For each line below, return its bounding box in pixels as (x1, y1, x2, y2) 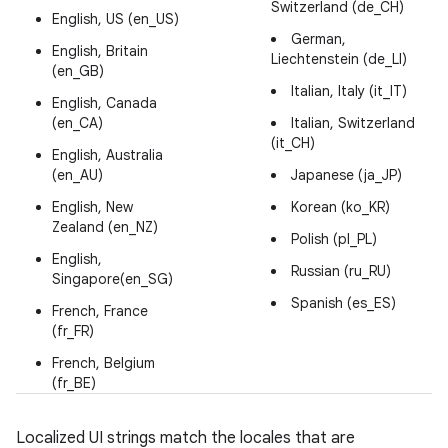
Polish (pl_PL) (291, 230, 377, 248)
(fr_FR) (52, 322, 94, 340)
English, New (52, 198, 133, 216)
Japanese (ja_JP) (291, 166, 402, 184)
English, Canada (52, 94, 157, 112)
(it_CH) (271, 134, 315, 152)
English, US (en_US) (52, 10, 179, 28)
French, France (52, 302, 148, 320)
